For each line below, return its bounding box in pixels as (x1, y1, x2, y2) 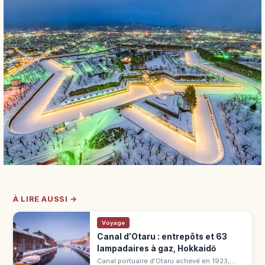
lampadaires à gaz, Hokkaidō (97, 244, 216, 254)
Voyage (102, 219, 125, 226)
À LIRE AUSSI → (13, 195, 77, 204)
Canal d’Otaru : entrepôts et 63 (97, 232, 227, 242)
